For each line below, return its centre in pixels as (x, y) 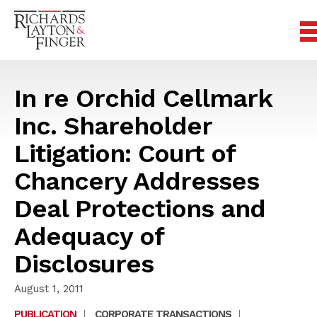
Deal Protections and (140, 209)
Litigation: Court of (125, 154)
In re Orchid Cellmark (143, 98)
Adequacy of (89, 236)
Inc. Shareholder (113, 126)
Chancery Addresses (137, 181)
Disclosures (84, 264)
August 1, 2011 (49, 289)
